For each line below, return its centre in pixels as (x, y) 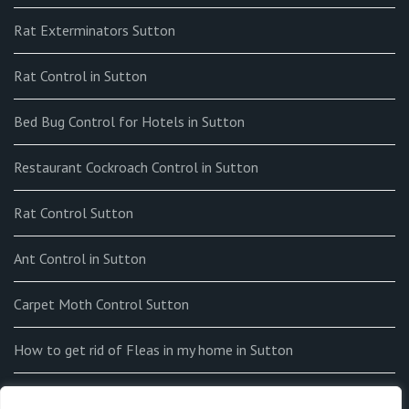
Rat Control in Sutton (80, 76)
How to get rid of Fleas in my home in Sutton (153, 350)
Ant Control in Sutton (80, 259)
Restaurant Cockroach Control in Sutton (136, 168)
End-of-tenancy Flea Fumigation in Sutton (144, 396)
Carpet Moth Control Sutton (101, 304)
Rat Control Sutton (73, 213)
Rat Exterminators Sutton (94, 31)
